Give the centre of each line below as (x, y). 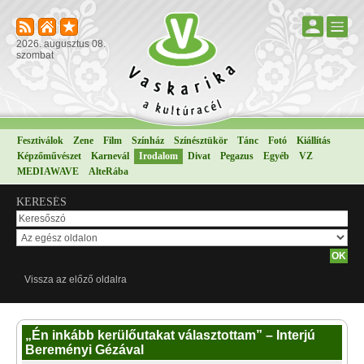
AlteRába (108, 171)
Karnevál (110, 156)
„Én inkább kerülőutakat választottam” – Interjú (170, 335)
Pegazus (237, 156)
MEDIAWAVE (48, 171)
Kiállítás (314, 141)
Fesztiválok (40, 141)
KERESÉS (41, 202)
